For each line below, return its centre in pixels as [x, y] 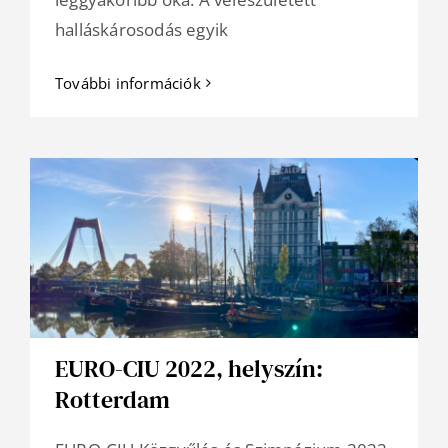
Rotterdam [112, 400]
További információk [128, 83]
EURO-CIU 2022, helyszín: [189, 369]
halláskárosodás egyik [142, 30]
